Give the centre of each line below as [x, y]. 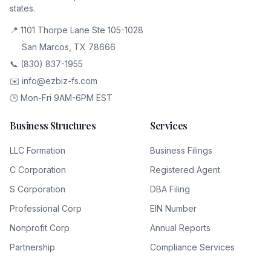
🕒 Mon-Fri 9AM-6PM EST [61, 98]
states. [22, 8]
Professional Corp [46, 208]
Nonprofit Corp [40, 228]
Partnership [32, 247]
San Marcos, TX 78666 [69, 47]
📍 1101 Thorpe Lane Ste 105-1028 [77, 30]
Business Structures [53, 126]
